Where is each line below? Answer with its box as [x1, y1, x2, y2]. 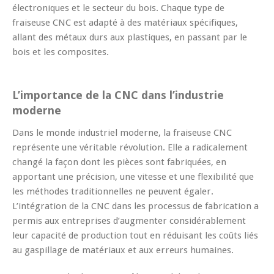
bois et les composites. [12, 46, 109, 57]
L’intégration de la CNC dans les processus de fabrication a [12, 200, 259, 212]
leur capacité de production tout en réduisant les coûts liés [12, 229, 258, 241]
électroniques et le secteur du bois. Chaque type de [12, 2, 224, 13]
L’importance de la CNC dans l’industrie [12, 88, 224, 102]
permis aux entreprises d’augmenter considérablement [12, 215, 246, 226]
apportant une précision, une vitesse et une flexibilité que [12, 171, 254, 182]
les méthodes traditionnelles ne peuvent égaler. [12, 185, 213, 197]
